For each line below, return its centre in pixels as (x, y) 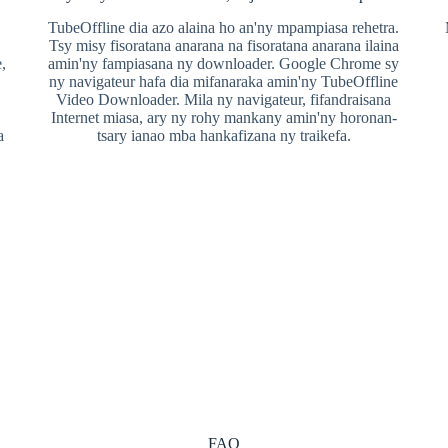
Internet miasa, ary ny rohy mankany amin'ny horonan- (223, 117)
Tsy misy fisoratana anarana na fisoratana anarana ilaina (223, 45)
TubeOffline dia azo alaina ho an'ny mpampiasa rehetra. (224, 27)
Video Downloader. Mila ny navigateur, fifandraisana (224, 99)
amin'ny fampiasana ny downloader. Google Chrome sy (224, 63)
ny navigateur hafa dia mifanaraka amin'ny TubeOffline (224, 81)
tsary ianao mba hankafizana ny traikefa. (223, 135)
